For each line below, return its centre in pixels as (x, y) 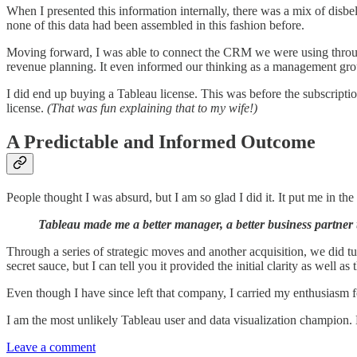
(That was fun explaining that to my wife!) (152, 108)
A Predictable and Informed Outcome (161, 141)
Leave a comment (51, 347)
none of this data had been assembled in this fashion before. (155, 25)
